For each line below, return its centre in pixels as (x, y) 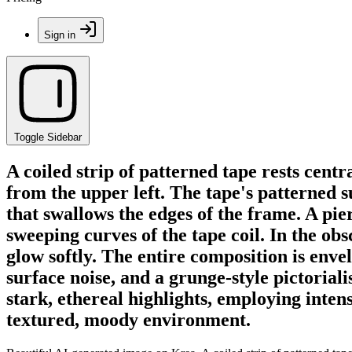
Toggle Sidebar (48, 137)
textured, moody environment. (128, 319)
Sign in (60, 35)
